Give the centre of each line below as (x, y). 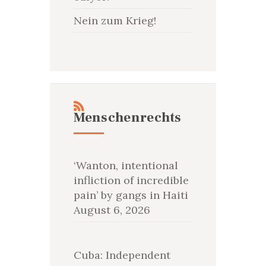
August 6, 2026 (112, 210)
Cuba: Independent (122, 255)
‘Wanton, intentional (126, 166)
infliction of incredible (131, 180)
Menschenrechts (127, 118)
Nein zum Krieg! (115, 21)
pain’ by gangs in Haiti (131, 195)
